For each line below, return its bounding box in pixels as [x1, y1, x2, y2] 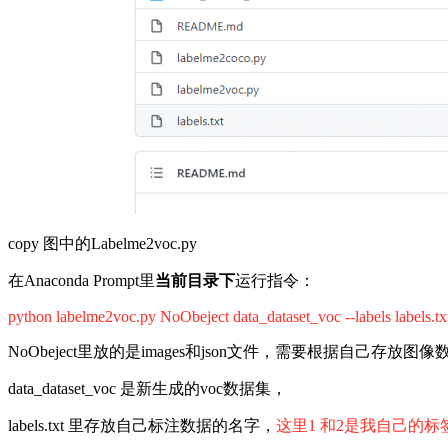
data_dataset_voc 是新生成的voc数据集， [8, 379, 287, 397]
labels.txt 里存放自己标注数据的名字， [8, 416, 276, 434]
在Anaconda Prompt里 [8, 271, 155, 289]
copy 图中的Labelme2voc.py [8, 234, 197, 252]
